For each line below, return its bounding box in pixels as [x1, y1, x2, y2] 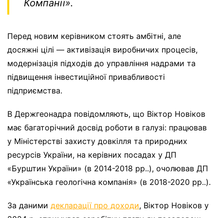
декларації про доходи [51, 200, 139, 211]
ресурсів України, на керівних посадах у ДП [7, 150, 177, 160]
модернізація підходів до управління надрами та [7, 58, 196, 69]
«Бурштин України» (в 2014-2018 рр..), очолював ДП [7, 163, 208, 174]
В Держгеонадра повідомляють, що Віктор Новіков [7, 109, 205, 119]
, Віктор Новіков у [139, 200, 209, 211]
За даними [7, 200, 51, 211]
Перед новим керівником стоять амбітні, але [7, 31, 181, 41]
